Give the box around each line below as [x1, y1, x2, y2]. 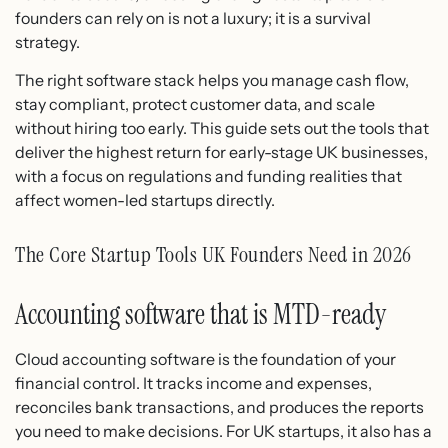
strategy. [15, 31, 80, 52]
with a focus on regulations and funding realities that [15, 165, 402, 186]
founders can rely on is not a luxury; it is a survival [15, 7, 371, 28]
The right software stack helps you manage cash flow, [15, 69, 409, 90]
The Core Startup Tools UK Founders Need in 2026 [15, 239, 412, 269]
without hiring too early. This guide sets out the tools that [15, 117, 429, 138]
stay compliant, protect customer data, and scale [15, 93, 375, 114]
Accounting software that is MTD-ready [15, 295, 386, 333]
